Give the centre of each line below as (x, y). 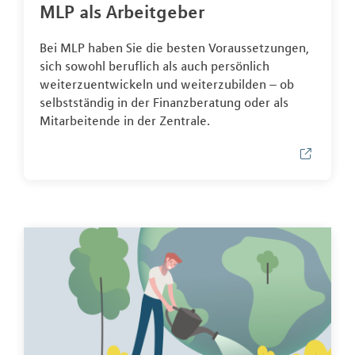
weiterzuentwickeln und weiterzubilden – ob (167, 84)
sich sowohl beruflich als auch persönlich (155, 65)
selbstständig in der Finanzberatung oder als (164, 102)
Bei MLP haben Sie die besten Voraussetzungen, (174, 47)
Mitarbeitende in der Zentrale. (125, 120)
